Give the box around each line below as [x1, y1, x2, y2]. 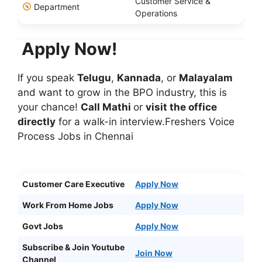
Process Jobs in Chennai [18, 130, 133, 142]
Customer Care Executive [22, 179, 125, 189]
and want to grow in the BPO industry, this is [18, 86, 227, 98]
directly [18, 115, 56, 127]
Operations [135, 8, 177, 18]
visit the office [146, 101, 217, 113]
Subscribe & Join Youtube [22, 242, 125, 253]
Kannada [117, 71, 161, 84]
